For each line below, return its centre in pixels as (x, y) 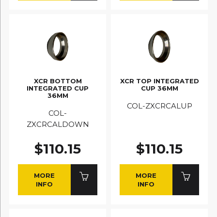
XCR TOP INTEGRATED (159, 81)
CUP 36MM (159, 88)
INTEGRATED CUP (58, 88)
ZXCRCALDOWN (58, 125)
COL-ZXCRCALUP (159, 106)
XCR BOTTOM (58, 81)
